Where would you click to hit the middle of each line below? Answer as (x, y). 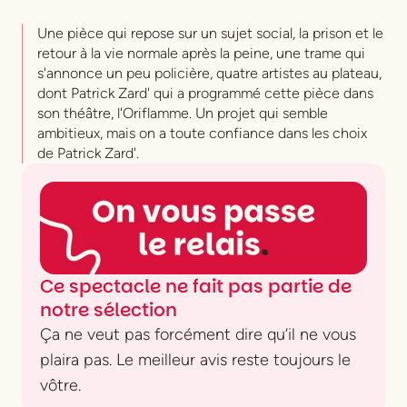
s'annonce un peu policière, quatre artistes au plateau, (209, 74)
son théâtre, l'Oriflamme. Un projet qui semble (183, 114)
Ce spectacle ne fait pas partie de (196, 286)
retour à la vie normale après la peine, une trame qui (201, 54)
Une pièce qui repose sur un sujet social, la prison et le (210, 34)
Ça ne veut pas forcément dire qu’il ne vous (198, 334)
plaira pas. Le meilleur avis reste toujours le (195, 359)
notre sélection (109, 309)
